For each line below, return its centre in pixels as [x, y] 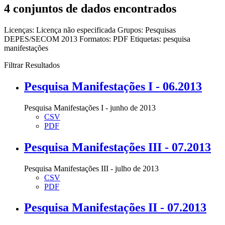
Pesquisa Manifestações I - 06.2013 [113, 86]
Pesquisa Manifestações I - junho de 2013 [90, 107]
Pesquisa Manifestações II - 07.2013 [115, 208]
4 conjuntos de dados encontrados [90, 8]
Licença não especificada [77, 30]
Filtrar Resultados [32, 65]
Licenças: [19, 30]
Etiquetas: [146, 39]
